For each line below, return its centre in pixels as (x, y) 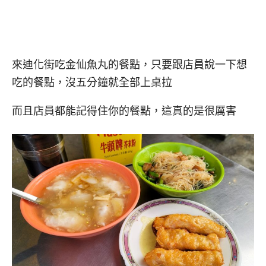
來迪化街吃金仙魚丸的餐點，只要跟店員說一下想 (129, 64)
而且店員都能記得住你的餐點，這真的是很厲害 (124, 111)
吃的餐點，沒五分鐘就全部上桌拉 (92, 82)
